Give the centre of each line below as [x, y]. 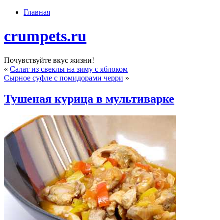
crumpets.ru [45, 36]
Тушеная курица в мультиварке [89, 98]
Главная [37, 12]
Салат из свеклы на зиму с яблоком [69, 69]
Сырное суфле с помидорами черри [64, 78]
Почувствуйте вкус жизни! [49, 60]
